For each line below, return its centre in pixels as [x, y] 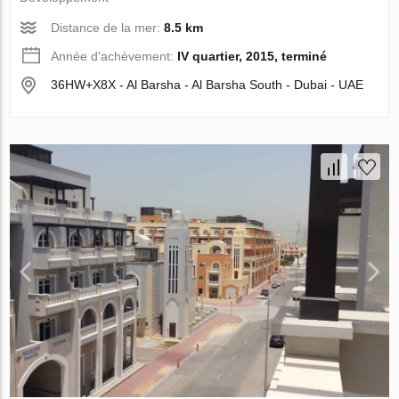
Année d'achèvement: [114, 56]
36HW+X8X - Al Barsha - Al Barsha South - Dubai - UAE [208, 84]
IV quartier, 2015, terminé [252, 56]
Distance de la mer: [108, 27]
